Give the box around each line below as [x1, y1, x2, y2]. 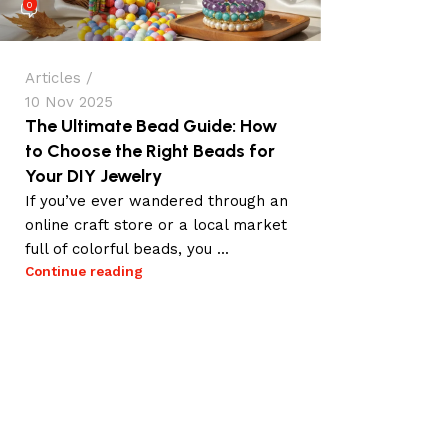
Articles [25, 69, 81, 88]
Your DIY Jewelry [25, 165, 162, 188]
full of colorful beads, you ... [25, 240, 229, 259]
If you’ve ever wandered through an [25, 192, 288, 211]
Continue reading [25, 263, 143, 280]
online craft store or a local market [25, 216, 287, 235]
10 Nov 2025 [25, 93, 113, 112]
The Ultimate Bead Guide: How [25, 115, 277, 138]
